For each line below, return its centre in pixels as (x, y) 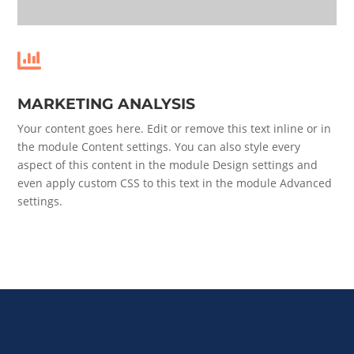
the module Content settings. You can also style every (159, 146)
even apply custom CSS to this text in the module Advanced (175, 183)
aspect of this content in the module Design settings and (168, 164)
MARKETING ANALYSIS (107, 104)
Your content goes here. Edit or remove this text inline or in (175, 128)
